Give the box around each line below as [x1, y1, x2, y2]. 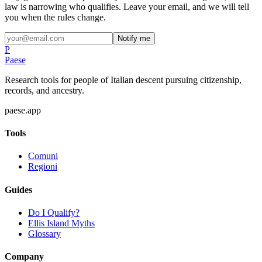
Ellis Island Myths [28, 218, 95, 228]
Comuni [28, 151, 58, 161]
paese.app [5, 105, 41, 115]
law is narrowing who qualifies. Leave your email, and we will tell [5, 1, 249, 12]
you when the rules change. [5, 12, 106, 22]
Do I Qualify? [28, 207, 80, 218]
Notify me [118, 33, 150, 43]
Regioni [28, 161, 57, 172]
